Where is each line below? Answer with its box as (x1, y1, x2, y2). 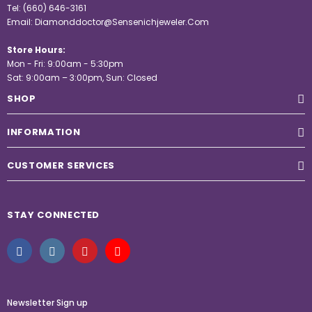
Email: (7, 16, 35, 28)
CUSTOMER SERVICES (7, 159, 116, 172)
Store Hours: (7, 44, 65, 56)
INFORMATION (7, 125, 81, 139)
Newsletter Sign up (7, 297, 88, 309)
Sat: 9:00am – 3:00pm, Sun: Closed (7, 72, 157, 84)
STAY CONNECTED (7, 208, 100, 221)
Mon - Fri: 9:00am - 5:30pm (7, 58, 123, 70)
